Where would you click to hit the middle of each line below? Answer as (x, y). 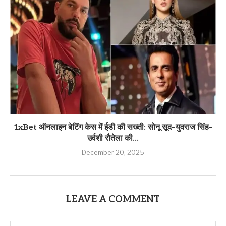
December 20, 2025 (113, 152)
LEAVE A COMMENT (113, 199)
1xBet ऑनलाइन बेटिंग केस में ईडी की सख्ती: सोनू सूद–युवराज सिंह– (113, 127)
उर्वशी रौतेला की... (113, 138)
